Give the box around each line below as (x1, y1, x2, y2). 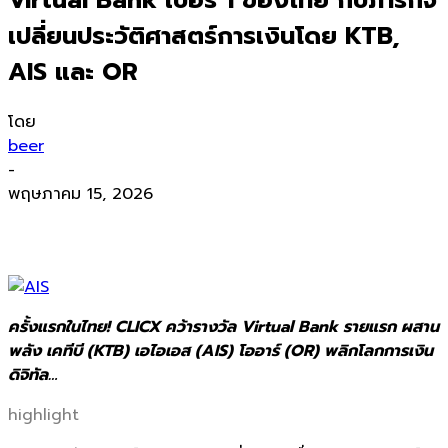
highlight (8, 402, 79, 427)
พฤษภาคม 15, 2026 (8, 181, 153, 206)
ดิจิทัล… (8, 362, 57, 387)
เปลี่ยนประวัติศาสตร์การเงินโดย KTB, (8, 17, 400, 54)
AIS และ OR (8, 53, 138, 90)
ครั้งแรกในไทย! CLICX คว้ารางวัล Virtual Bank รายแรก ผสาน (8, 314, 439, 339)
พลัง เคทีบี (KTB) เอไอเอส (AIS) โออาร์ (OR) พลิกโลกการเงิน (8, 338, 433, 363)
